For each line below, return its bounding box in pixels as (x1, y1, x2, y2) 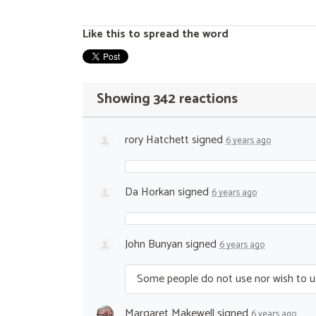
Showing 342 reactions (97, 87, 238, 111)
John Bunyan (125, 234, 183, 254)
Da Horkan (125, 182, 175, 202)
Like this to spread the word (83, 24, 229, 44)
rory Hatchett (125, 130, 189, 150)
